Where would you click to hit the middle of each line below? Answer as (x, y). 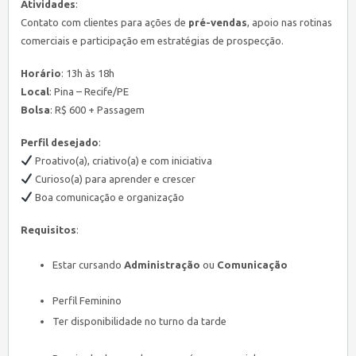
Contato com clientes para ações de (104, 22)
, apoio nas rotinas (290, 22)
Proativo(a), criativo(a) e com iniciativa (122, 161)
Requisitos (48, 230)
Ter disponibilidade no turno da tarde (139, 321)
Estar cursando (88, 265)
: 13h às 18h (88, 73)
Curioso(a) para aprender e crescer (114, 179)
